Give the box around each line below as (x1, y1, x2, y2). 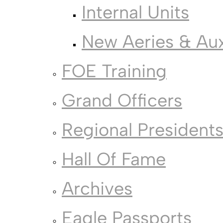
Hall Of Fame (62, 148, 166, 170)
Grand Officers (62, 90, 182, 111)
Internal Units (82, 1, 189, 23)
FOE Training (62, 60, 167, 82)
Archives (62, 178, 132, 200)
